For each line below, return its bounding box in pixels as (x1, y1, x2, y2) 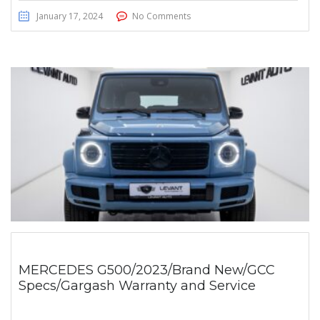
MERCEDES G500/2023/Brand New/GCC (19, 262, 275, 279)
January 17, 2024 (36, 10, 103, 23)
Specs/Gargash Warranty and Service (19, 278, 256, 294)
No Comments (132, 10, 191, 23)
